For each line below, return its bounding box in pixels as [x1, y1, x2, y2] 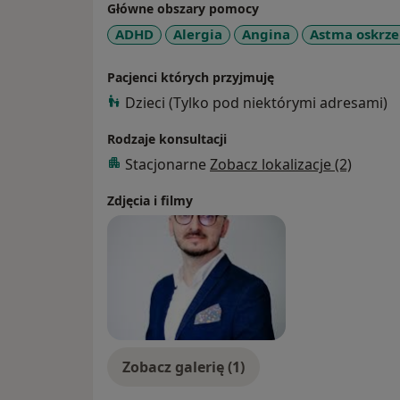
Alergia [173, 25, 222, 44]
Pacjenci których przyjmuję [107, 68, 274, 86]
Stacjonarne [125, 154, 210, 174]
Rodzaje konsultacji [107, 129, 227, 147]
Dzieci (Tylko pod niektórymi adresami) [125, 92, 387, 112]
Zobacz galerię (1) [122, 356, 245, 377]
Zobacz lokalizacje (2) [210, 154, 352, 174]
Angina [242, 25, 290, 44]
